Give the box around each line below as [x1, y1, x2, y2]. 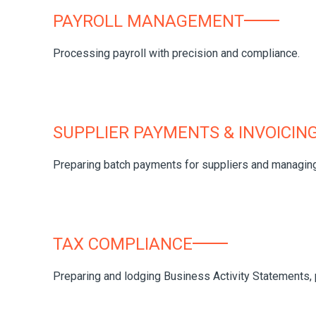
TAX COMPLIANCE [53, 234, 193, 255]
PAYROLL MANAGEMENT [53, 11, 244, 32]
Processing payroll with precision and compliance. [53, 46, 300, 60]
